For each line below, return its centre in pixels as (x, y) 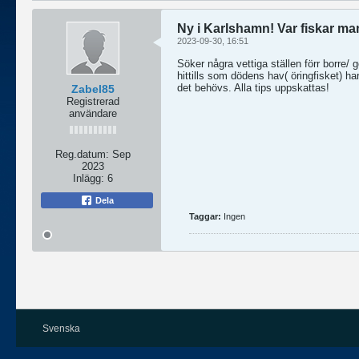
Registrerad (93, 101)
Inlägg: (89, 178)
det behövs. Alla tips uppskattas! (253, 88)
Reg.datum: (82, 154)
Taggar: (205, 216)
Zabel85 (93, 89)
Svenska (61, 329)
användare (93, 113)
